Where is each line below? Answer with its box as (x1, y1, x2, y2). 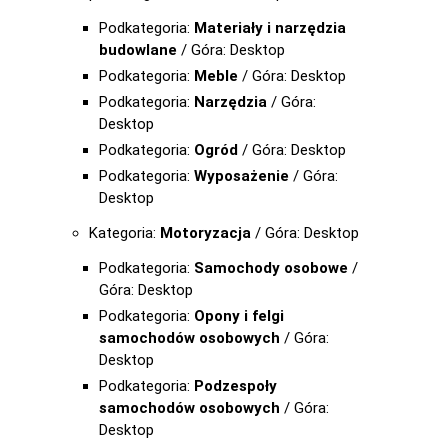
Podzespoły (194, 377, 277, 395)
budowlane (99, 41, 177, 59)
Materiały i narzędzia (194, 19, 346, 37)
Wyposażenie (194, 167, 289, 185)
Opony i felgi (194, 307, 284, 325)
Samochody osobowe (194, 259, 348, 277)
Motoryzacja (160, 224, 251, 242)
